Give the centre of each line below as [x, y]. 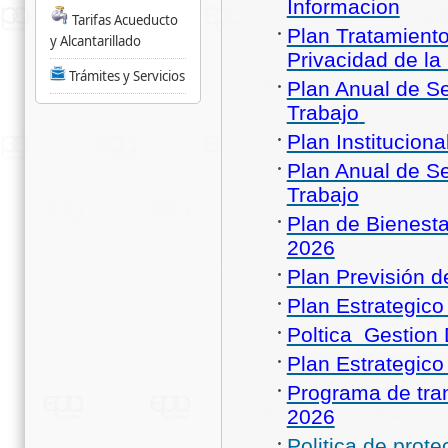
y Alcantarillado [95, 41]
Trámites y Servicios [126, 76]
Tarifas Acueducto [124, 20]
